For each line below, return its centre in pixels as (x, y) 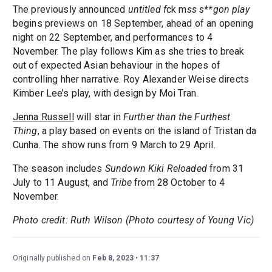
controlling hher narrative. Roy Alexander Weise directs (131, 79)
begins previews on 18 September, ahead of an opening (133, 23)
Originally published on (53, 258)
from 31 (225, 168)
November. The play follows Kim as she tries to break (128, 51)
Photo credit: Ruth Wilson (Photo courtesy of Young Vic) (133, 220)
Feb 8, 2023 (113, 258)
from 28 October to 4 (178, 182)
